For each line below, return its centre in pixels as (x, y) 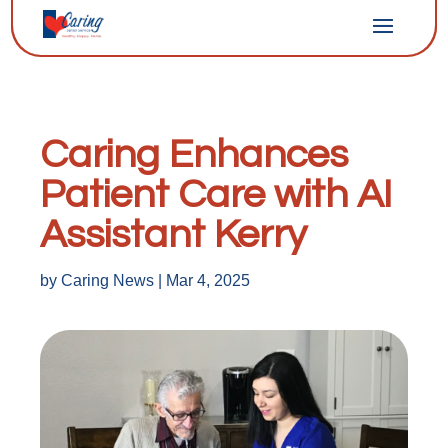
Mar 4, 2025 (208, 280)
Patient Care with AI (216, 194)
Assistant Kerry (173, 234)
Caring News (107, 280)
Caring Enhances (194, 154)
